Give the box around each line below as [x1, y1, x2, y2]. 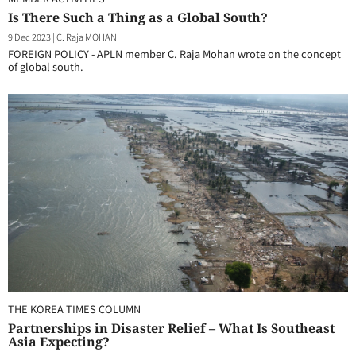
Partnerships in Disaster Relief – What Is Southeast [8, 319, 335, 337]
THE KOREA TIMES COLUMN [8, 301, 141, 316]
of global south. [8, 59, 83, 74]
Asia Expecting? [8, 333, 110, 350]
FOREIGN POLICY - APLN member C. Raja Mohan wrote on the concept [8, 46, 341, 61]
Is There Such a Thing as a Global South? [8, 9, 268, 26]
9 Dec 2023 [8, 30, 51, 43]
